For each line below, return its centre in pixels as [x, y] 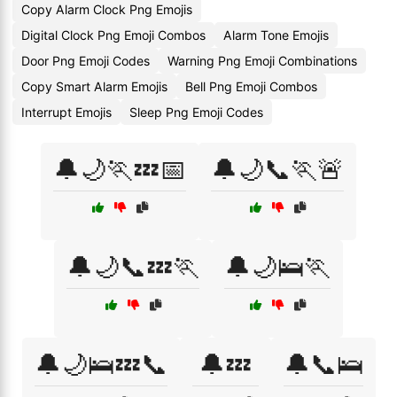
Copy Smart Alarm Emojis [94, 86]
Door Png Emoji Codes [86, 61]
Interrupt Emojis [66, 112]
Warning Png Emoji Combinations [262, 61]
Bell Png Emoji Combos [251, 86]
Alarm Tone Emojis [276, 35]
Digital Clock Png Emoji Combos [113, 35]
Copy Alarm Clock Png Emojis [107, 9]
